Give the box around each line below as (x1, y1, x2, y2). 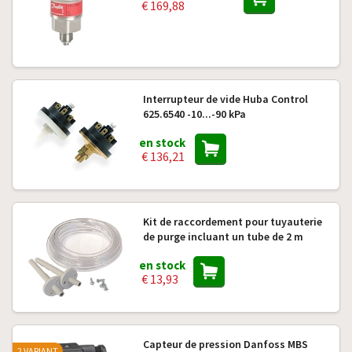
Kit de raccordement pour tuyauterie (142, 214, 322, 229)
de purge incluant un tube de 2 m (142, 229, 303, 244)
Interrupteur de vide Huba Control (142, 92, 308, 106)
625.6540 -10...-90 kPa (142, 107, 246, 121)
